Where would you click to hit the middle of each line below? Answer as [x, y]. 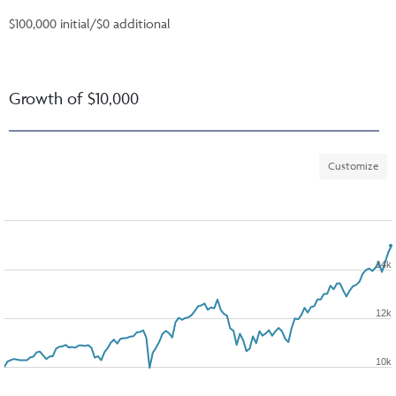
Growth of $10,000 [74, 98]
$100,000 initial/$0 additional [90, 23]
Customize [353, 165]
